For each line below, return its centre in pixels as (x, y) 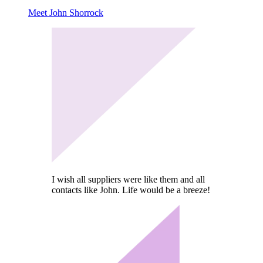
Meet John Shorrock (66, 13)
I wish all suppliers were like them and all (128, 180)
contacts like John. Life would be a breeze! (131, 190)
